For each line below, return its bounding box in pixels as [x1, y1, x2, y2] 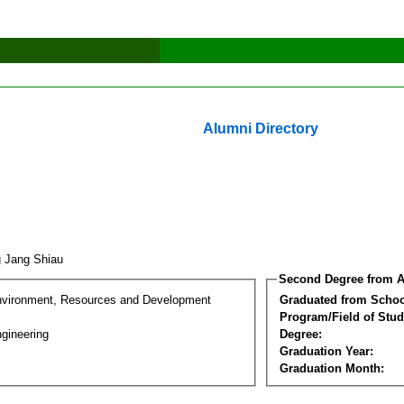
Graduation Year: [280, 344, 373, 358]
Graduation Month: [280, 361, 384, 375]
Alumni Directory [203, 121, 318, 136]
